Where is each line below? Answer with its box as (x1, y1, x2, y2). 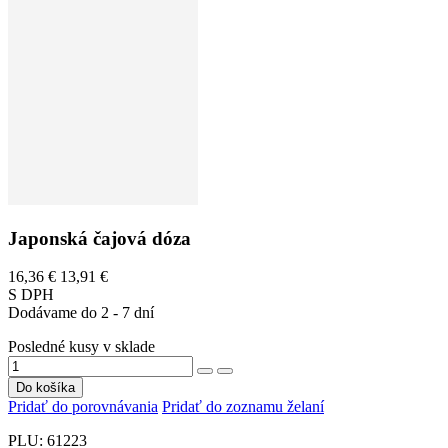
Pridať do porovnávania (8, 398, 158, 416)
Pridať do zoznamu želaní (162, 398, 324, 416)
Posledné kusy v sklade (8, 338, 155, 356)
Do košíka (16, 380, 75, 396)
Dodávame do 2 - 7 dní (8, 304, 154, 322)
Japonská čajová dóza (8, 227, 191, 249)
